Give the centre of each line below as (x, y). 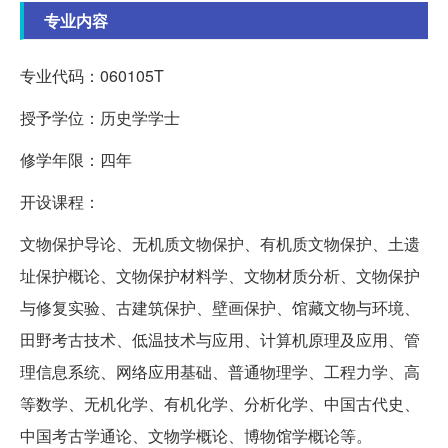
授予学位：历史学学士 (100, 118)
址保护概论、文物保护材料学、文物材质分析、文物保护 (220, 276)
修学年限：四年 (76, 160)
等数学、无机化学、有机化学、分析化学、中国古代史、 (220, 404)
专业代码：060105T (92, 76)
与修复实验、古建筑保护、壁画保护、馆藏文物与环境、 (220, 308)
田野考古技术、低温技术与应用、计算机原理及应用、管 (220, 340)
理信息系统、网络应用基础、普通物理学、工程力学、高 (220, 372)
